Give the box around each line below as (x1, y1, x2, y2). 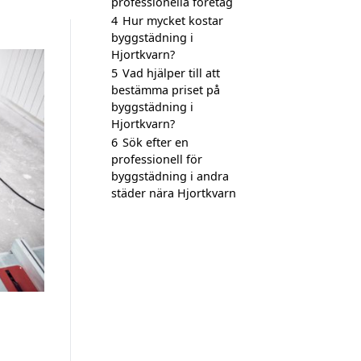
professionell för (111, 151, 202, 167)
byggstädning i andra (111, 168, 229, 184)
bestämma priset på (111, 82, 220, 98)
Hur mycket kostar (122, 13, 223, 28)
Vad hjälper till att (122, 65, 220, 81)
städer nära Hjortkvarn (111, 185, 236, 201)
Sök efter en (122, 135, 189, 150)
